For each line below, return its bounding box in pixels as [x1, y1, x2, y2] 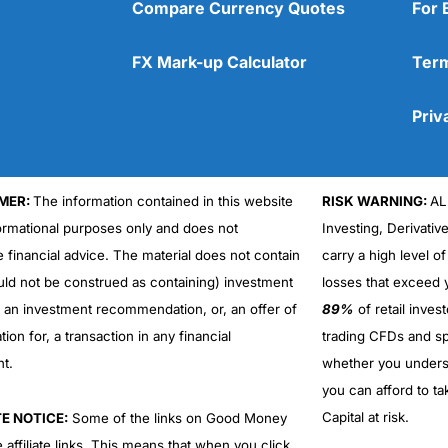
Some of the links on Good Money [67, 410, 287, 427]
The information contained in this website [32, 193, 293, 210]
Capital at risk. [321, 409, 409, 426]
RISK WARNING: [321, 193, 430, 210]
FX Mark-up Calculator [132, 52, 307, 73]
